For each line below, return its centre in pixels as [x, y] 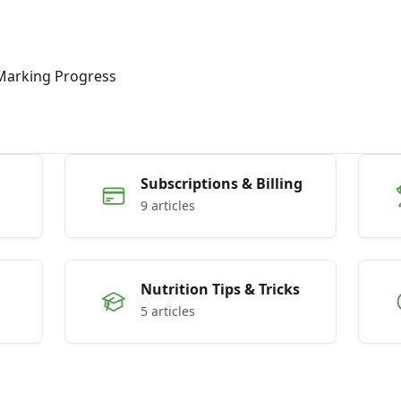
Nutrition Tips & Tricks [220, 289]
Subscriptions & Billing [222, 183]
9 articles [168, 205]
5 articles [168, 311]
